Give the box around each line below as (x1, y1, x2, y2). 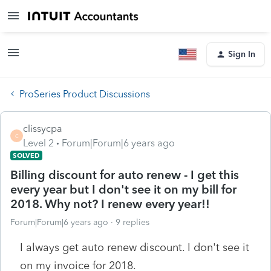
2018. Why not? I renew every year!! (10, 196, 210, 211)
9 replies (116, 217, 149, 227)
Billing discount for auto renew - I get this (10, 167, 239, 182)
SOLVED (13, 151, 40, 160)
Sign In (228, 49, 255, 59)
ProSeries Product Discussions (19, 88, 150, 100)
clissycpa (23, 122, 62, 134)
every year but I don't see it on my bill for (10, 181, 237, 197)
